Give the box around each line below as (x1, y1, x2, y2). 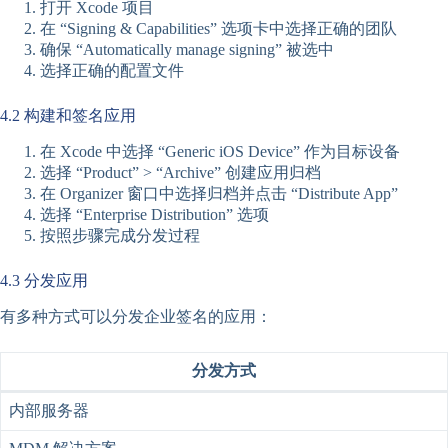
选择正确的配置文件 (40, 62, 184, 80)
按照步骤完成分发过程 (40, 227, 200, 245)
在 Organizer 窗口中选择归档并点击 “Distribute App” (40, 185, 398, 203)
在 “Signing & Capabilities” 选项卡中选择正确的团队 (40, 20, 397, 38)
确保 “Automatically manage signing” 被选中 (40, 41, 334, 59)
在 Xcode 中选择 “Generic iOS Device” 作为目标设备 (40, 143, 400, 161)
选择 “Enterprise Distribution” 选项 (40, 206, 269, 224)
